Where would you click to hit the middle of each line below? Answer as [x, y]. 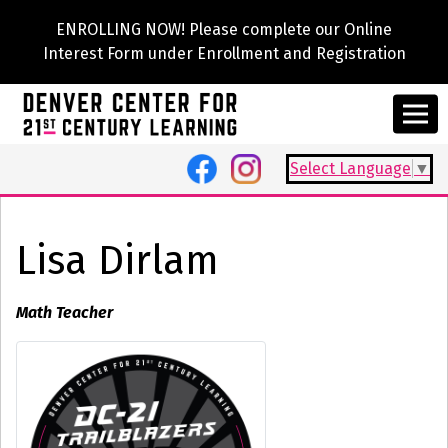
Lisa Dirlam [117, 261]
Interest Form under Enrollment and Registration [224, 53]
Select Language [350, 169]
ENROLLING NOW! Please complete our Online [224, 29]
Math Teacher [64, 312]
